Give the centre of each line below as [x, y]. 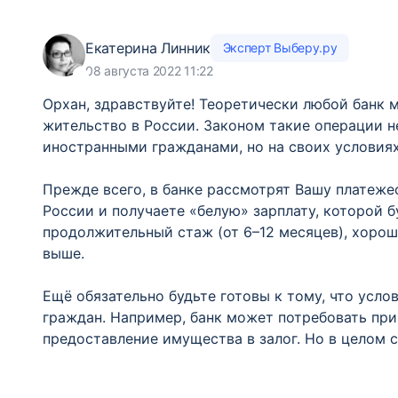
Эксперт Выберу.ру [280, 48]
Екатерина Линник [148, 48]
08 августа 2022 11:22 [149, 71]
